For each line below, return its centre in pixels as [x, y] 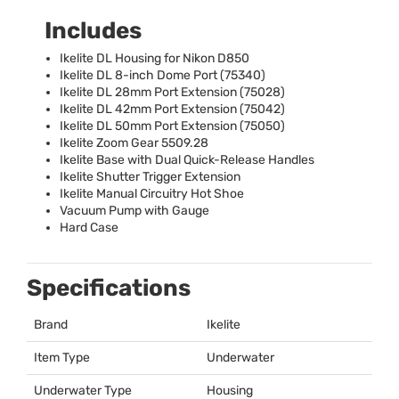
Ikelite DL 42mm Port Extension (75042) [172, 110]
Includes [93, 31]
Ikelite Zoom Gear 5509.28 [134, 143]
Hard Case [89, 228]
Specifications [109, 289]
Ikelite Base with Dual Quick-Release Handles [187, 160]
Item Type [62, 358]
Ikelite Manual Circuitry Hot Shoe [152, 194]
